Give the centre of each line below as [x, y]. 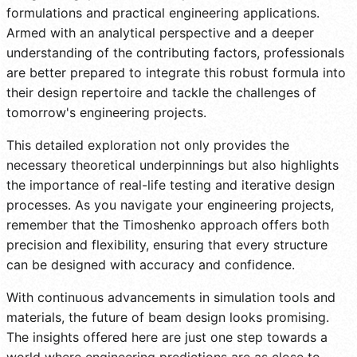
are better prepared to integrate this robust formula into [176, 72]
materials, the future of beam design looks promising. [168, 317]
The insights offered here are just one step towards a [167, 337]
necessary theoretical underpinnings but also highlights [173, 165]
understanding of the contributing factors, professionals [175, 52]
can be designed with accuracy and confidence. [151, 264]
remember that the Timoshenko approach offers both [168, 224]
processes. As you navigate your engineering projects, [170, 204]
